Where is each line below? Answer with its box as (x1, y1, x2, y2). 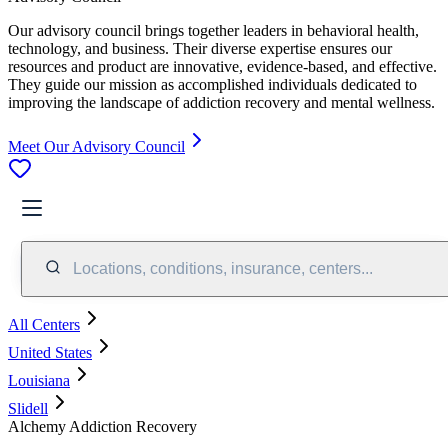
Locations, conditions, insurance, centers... (73, 259, 373, 277)
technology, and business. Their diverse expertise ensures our (8, 39, 392, 57)
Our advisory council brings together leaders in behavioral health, (8, 21, 419, 39)
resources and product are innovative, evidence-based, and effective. (8, 57, 437, 75)
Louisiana (8, 371, 70, 389)
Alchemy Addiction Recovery (8, 417, 197, 435)
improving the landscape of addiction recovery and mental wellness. (8, 93, 435, 111)
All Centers (8, 315, 80, 333)
